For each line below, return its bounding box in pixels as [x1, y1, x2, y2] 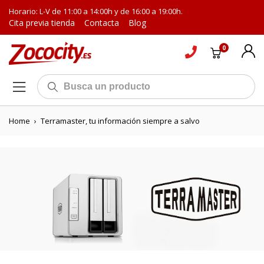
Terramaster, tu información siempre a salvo [41, 115, 200, 126]
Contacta [84, 17, 119, 28]
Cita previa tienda [9, 17, 75, 28]
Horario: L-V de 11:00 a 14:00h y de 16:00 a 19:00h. [9, 6, 183, 16]
